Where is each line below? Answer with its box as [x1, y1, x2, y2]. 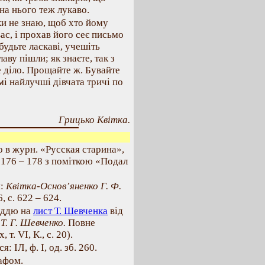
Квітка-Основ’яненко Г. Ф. [6, 180, 121, 192]
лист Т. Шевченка [33, 205, 108, 216]
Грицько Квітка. [59, 114, 130, 125]
